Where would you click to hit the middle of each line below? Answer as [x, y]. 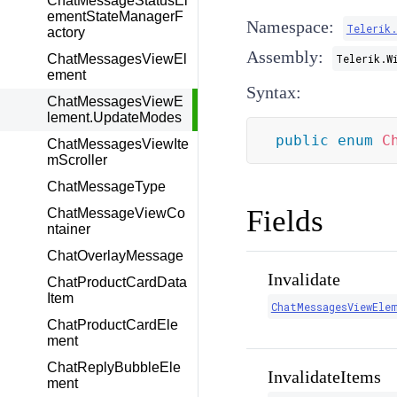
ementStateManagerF [115, 16]
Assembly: [284, 57]
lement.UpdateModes [114, 117]
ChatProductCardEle [113, 325]
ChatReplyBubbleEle [114, 367]
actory [66, 32]
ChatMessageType [106, 187]
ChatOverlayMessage [115, 256]
